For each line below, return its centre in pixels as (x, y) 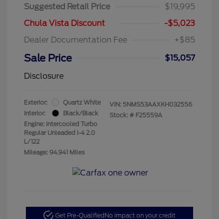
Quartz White (82, 102)
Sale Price (48, 58)
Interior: (35, 113)
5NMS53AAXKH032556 (157, 104)
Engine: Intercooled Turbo (61, 124)
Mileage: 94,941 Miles (54, 152)
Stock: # (122, 115)
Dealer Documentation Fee (76, 40)
